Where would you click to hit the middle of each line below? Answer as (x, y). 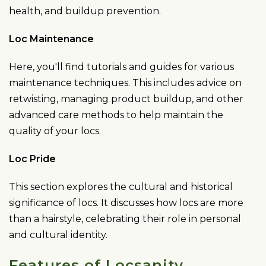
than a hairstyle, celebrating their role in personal (125, 219)
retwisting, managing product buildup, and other (126, 99)
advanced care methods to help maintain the (116, 115)
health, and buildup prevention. (85, 11)
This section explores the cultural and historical (121, 187)
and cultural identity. (58, 235)
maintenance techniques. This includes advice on (125, 83)
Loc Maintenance (51, 39)
